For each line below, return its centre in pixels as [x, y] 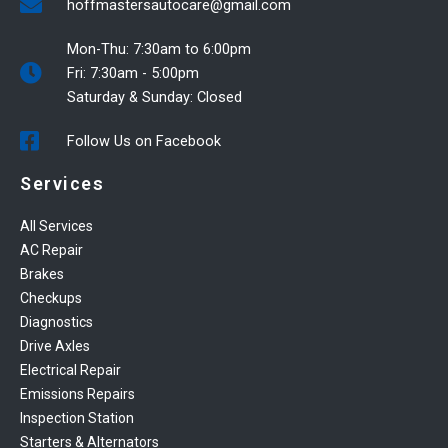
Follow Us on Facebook [143, 140]
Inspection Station [77, 417]
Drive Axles [55, 345]
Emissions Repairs [77, 393]
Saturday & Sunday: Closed [154, 96]
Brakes [42, 273]
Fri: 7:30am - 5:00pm [132, 72]
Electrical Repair [70, 369]
